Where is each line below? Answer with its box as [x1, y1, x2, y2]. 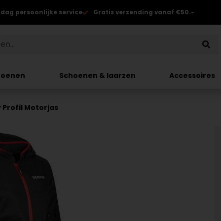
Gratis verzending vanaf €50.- [93, 8, 194, 16]
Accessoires [169, 70, 216, 80]
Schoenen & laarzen [59, 70, 136, 80]
